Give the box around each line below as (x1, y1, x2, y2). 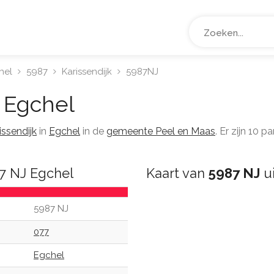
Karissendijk (62, 66, 112, 77)
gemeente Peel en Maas (106, 125, 215, 137)
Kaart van (146, 165, 209, 181)
